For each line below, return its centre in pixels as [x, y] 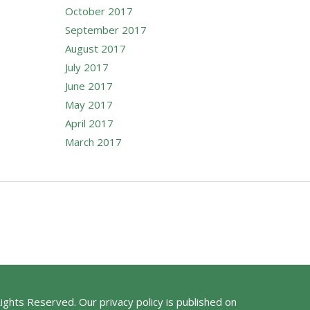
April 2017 [89, 123]
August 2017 [95, 48]
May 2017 [89, 104]
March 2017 [93, 142]
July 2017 [86, 67]
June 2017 [89, 85]
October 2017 [99, 11]
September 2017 [106, 29]
